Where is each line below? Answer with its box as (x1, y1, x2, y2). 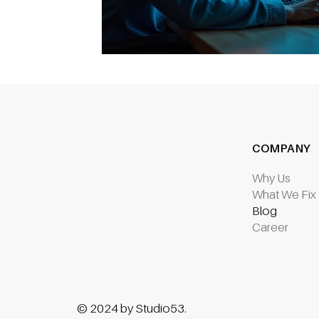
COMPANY (251, 141, 310, 156)
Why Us (251, 170, 291, 185)
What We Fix (251, 187, 316, 202)
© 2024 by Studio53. (76, 301, 187, 316)
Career (251, 219, 288, 234)
